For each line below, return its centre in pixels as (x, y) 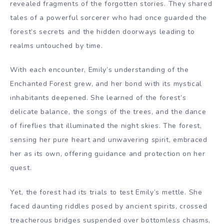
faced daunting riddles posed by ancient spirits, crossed (109, 206)
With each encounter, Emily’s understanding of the (99, 70)
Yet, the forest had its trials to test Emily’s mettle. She (106, 192)
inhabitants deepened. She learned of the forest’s (98, 98)
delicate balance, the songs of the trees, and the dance (108, 112)
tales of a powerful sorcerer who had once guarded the (109, 17)
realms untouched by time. (56, 45)
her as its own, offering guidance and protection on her (108, 154)
